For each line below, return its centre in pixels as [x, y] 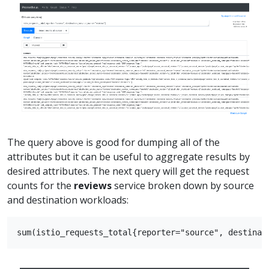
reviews [93, 185]
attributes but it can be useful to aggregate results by [128, 156]
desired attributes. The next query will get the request [128, 171]
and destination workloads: [68, 200]
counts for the [41, 185]
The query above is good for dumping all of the [113, 142]
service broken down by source [183, 185]
